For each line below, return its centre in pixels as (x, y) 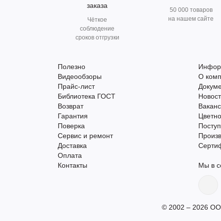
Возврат (71, 106)
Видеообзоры (80, 76)
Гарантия (73, 116)
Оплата (70, 155)
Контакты (73, 165)
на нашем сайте (191, 19)
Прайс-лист (76, 86)
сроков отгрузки (97, 37)
